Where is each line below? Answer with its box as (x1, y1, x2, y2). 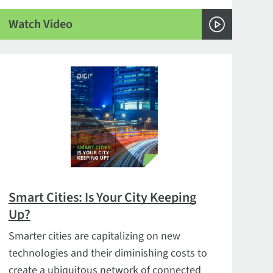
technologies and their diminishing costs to (8, 246, 207, 261)
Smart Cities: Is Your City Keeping (8, 188, 196, 207)
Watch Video (8, 15, 73, 33)
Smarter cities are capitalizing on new (8, 229, 180, 244)
